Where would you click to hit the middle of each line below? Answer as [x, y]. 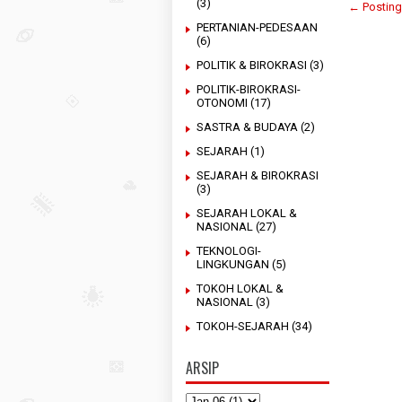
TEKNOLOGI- [229, 251]
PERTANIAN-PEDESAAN [257, 27]
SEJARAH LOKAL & [247, 213]
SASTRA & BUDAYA [247, 127]
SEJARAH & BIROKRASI [258, 175]
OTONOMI [222, 103]
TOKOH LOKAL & [240, 288]
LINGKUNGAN [233, 264]
